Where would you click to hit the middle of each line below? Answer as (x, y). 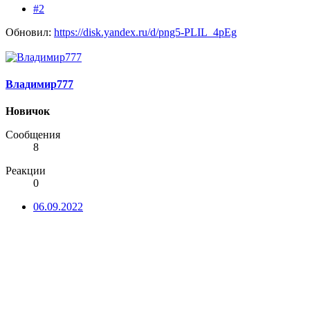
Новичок (28, 111)
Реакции (26, 171)
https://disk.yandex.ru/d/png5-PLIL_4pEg (145, 32)
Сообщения (33, 135)
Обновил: (30, 32)
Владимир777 (39, 84)
